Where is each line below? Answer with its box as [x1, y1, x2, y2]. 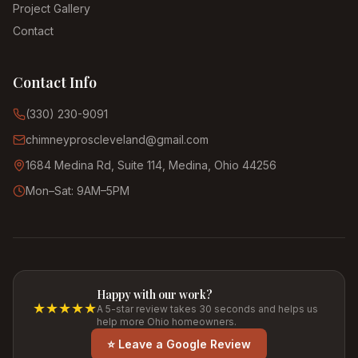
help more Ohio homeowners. [97, 316, 237, 328]
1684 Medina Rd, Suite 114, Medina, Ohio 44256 [26, 158, 276, 172]
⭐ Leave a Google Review [107, 337, 251, 351]
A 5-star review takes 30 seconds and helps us [97, 303, 318, 315]
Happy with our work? [97, 287, 213, 302]
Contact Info [13, 73, 97, 92]
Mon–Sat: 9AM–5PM [26, 184, 129, 197]
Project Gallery [13, 2, 90, 15]
